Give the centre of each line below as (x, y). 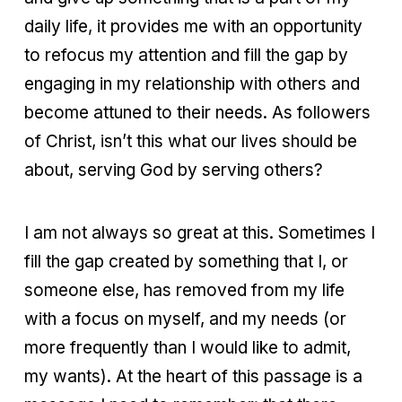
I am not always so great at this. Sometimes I (200, 232)
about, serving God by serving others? (174, 170)
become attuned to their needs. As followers (197, 112)
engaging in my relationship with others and (192, 83)
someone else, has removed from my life (184, 290)
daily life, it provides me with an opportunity (193, 26)
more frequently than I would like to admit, (188, 347)
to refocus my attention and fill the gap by (186, 55)
